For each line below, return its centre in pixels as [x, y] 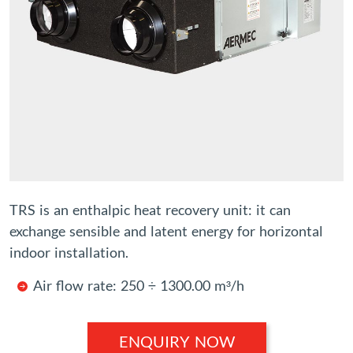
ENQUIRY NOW [176, 342]
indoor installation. [69, 253]
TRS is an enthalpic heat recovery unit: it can [150, 210]
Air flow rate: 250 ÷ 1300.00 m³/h [139, 286]
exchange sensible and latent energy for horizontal [166, 232]
